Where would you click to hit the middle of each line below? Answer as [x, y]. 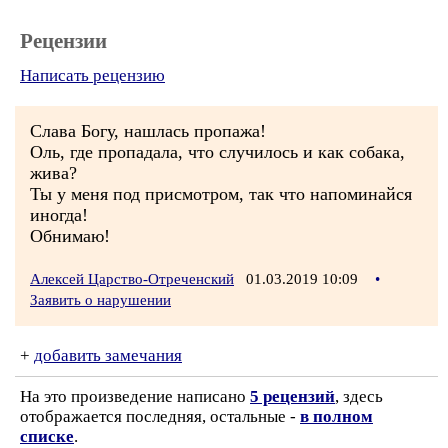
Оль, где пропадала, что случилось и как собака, [217, 152]
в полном [336, 416]
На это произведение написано [135, 396]
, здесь [359, 396]
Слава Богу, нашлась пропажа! [148, 131]
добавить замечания [108, 355]
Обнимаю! [70, 236]
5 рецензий [292, 396]
